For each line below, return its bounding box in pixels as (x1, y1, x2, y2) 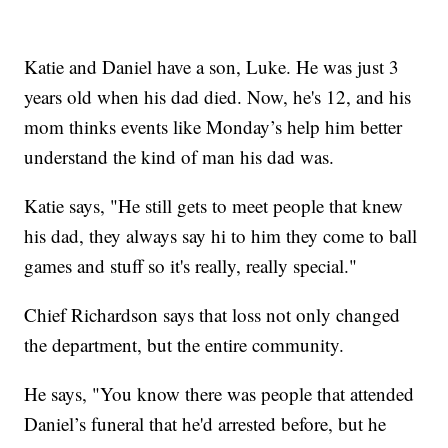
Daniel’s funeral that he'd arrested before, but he (24, 410, 387, 436)
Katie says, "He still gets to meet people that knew (24, 192, 404, 218)
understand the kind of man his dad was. (24, 143, 335, 169)
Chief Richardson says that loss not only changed (24, 301, 401, 327)
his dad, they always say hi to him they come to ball (24, 222, 418, 248)
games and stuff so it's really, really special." (24, 252, 358, 278)
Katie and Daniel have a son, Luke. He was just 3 (24, 53, 400, 79)
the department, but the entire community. (24, 331, 345, 357)
